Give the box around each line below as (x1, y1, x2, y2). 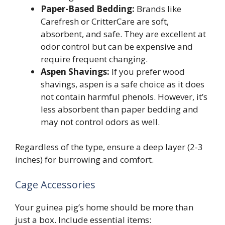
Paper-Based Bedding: (41, 3, 135, 15)
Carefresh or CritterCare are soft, (41, 15, 169, 27)
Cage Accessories (15, 177, 95, 191)
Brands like (135, 3, 181, 15)
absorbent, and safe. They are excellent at (41, 28, 206, 40)
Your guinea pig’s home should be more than (15, 201, 193, 213)
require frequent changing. (41, 53, 148, 65)
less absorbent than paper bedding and (41, 103, 198, 115)
